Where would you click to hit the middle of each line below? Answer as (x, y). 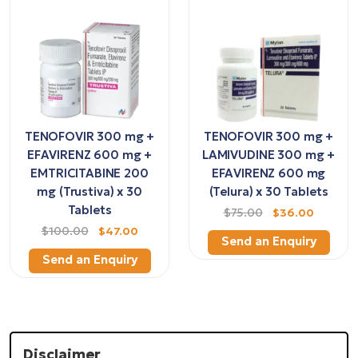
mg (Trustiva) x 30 (89, 192)
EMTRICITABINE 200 (89, 173)
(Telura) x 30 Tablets (268, 192)
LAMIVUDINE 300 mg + (268, 155)
